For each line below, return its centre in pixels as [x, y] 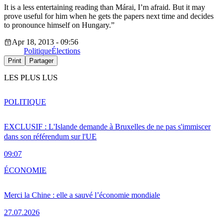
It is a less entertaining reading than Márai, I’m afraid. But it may [105, 7]
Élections [66, 51]
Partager [41, 61]
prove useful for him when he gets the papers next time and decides [109, 16]
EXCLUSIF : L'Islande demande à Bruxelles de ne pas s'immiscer [107, 126]
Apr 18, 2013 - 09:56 [45, 42]
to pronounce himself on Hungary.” [59, 25]
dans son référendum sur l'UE [50, 136]
